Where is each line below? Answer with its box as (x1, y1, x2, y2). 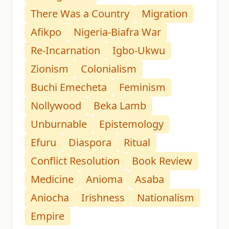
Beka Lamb (94, 99, 146, 113)
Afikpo (31, 25, 61, 39)
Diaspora (68, 135, 111, 150)
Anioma (86, 172, 123, 187)
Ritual (124, 135, 150, 150)
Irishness (81, 191, 125, 205)
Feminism (119, 80, 166, 95)
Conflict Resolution (31, 154, 120, 168)
